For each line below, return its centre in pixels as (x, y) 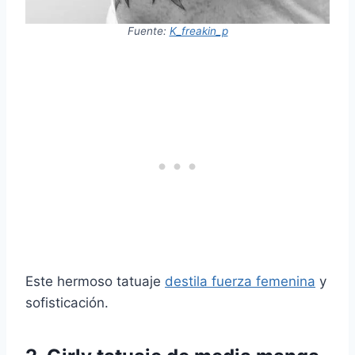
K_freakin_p (198, 31)
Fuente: (148, 31)
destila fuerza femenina (240, 282)
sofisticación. (67, 303)
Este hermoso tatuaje (95, 282)
